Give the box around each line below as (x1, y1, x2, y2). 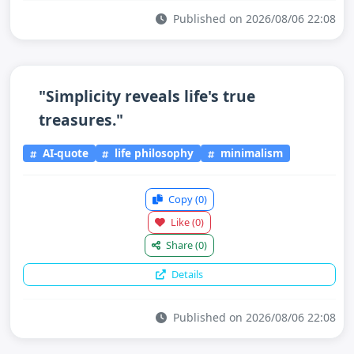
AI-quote (39, 145, 88, 161)
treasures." (39, 108, 123, 130)
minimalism (217, 145, 284, 161)
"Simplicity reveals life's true (39, 85, 255, 107)
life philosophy (111, 145, 194, 161)
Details (169, 267, 203, 281)
